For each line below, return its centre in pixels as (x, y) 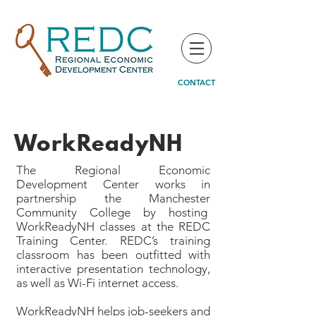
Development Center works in (113, 184)
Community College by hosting (113, 212)
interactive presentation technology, (113, 269)
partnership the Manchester (113, 198)
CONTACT (196, 83)
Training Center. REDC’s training (113, 241)
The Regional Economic (113, 170)
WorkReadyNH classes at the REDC (113, 226)
